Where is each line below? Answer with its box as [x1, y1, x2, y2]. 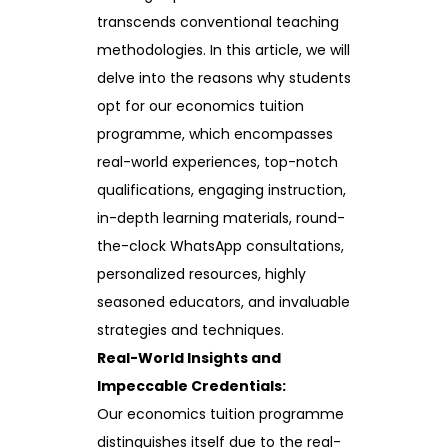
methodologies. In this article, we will [97, 39, 350, 60]
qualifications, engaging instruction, [97, 179, 346, 200]
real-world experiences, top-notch [97, 151, 338, 172]
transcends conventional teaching [97, 11, 339, 32]
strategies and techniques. [97, 319, 284, 340]
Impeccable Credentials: [97, 375, 286, 396]
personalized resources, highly [97, 263, 306, 284]
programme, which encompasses [97, 123, 333, 144]
